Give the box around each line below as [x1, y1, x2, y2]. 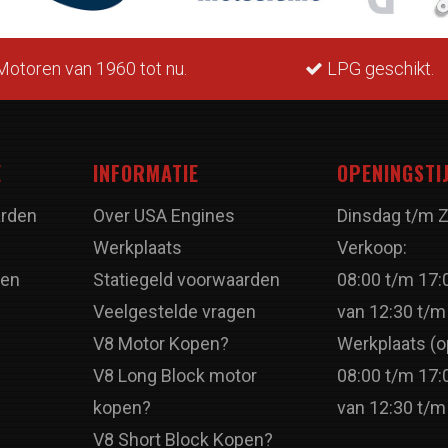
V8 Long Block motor [92, 365, 257, 386]
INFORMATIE [92, 158, 199, 188]
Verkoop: [336, 237, 407, 258]
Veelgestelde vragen [92, 301, 256, 322]
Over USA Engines [92, 205, 235, 226]
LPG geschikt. [322, 58, 434, 79]
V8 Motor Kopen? [92, 333, 229, 354]
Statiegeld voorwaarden [92, 269, 280, 290]
